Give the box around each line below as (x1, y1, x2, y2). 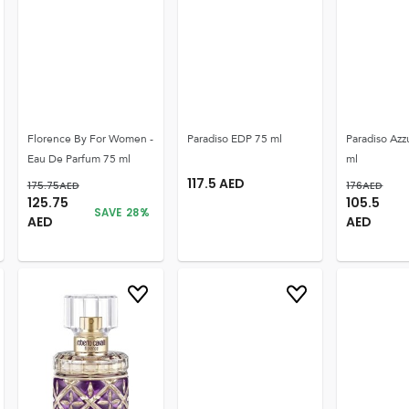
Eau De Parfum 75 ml (26, 149, 131, 169)
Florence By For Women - (26, 129, 153, 149)
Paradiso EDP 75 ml (186, 129, 282, 149)
